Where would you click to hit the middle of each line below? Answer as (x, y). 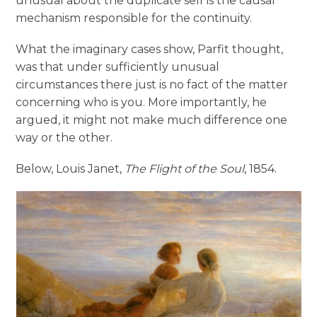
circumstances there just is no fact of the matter (152, 84)
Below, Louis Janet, (70, 169)
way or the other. (64, 137)
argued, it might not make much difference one (152, 120)
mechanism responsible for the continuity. (134, 18)
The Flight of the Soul (185, 169)
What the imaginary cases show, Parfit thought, (150, 49)
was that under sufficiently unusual (118, 67)
